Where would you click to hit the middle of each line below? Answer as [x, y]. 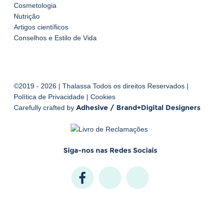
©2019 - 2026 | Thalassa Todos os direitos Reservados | [101, 86]
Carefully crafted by [45, 108]
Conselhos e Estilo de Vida [55, 38]
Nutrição [27, 16]
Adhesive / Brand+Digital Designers [138, 108]
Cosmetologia [35, 6]
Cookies [103, 97]
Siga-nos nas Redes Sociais [110, 150]
